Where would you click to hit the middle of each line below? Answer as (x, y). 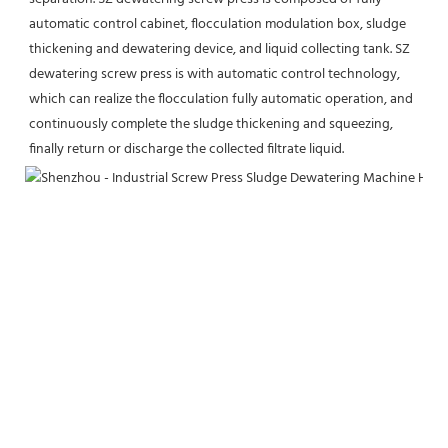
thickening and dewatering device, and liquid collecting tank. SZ (219, 49)
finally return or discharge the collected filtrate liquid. (186, 149)
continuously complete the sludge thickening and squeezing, (211, 124)
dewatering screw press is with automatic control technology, (214, 74)
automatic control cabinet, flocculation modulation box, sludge (217, 24)
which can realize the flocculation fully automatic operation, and (221, 99)
